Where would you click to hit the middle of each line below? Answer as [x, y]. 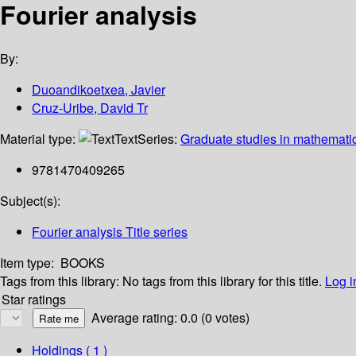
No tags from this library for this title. [222, 281]
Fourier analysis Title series [110, 232]
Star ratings [34, 300]
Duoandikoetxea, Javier [99, 90]
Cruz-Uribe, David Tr [90, 108]
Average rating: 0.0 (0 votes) [170, 318]
